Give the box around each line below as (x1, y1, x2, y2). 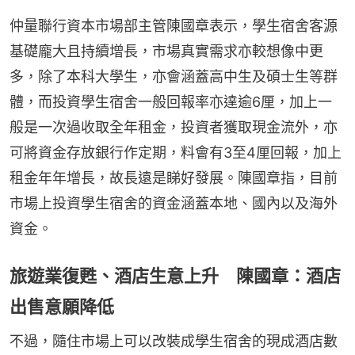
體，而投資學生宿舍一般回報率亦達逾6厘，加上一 (10, 93, 332, 110)
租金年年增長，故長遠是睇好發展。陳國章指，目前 (10, 169, 338, 186)
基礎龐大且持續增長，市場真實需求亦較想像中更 (10, 42, 323, 59)
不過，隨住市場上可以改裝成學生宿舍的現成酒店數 (10, 332, 338, 349)
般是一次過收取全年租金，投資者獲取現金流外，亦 (10, 118, 338, 136)
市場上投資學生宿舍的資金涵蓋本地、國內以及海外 (10, 194, 338, 212)
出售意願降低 (10, 296, 114, 317)
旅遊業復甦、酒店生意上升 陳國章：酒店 (10, 265, 341, 286)
